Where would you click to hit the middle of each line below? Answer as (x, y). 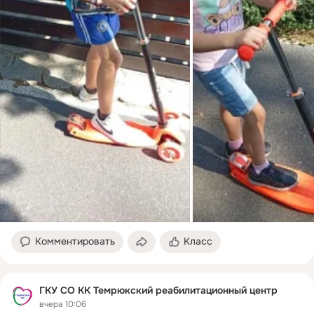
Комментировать (75, 241)
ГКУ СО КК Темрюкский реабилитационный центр (158, 290)
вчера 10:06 (63, 305)
